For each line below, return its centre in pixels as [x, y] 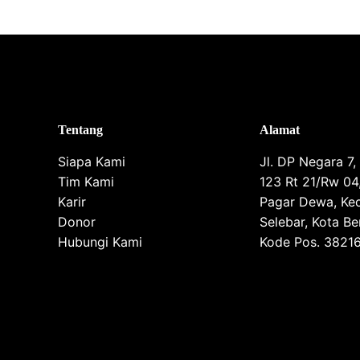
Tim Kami [86, 182]
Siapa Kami [92, 162]
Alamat [280, 130]
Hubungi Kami [100, 242]
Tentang [80, 130]
